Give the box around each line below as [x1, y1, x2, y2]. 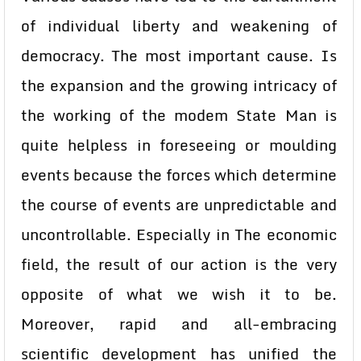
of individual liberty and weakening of [21, 14, 337, 38]
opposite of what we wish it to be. [21, 282, 337, 306]
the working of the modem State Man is [21, 103, 337, 127]
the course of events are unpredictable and [21, 193, 337, 217]
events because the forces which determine [21, 163, 337, 187]
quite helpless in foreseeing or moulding [21, 133, 337, 157]
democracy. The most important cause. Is [21, 44, 337, 68]
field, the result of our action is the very [21, 252, 337, 276]
